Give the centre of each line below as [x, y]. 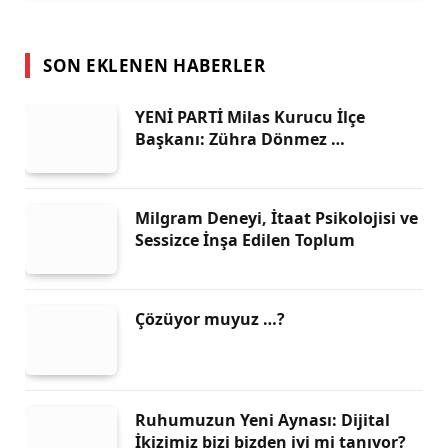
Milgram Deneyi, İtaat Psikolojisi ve [276, 217]
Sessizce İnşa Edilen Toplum [245, 239]
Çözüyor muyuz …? [210, 318]
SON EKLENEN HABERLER [154, 65]
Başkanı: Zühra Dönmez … [240, 138]
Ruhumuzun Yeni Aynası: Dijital [262, 419]
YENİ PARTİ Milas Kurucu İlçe [250, 116]
